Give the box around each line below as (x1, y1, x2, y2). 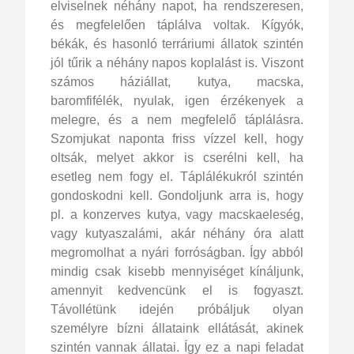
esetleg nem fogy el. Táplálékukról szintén (51, 169, 303, 183)
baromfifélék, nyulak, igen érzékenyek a (51, 93, 303, 107)
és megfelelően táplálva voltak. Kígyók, (51, 17, 303, 32)
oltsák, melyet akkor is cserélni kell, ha (51, 150, 303, 164)
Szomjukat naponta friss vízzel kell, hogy (51, 131, 303, 145)
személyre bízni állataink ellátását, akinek (51, 321, 303, 335)
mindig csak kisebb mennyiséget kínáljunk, (51, 264, 303, 278)
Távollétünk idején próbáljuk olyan (51, 302, 303, 316)
